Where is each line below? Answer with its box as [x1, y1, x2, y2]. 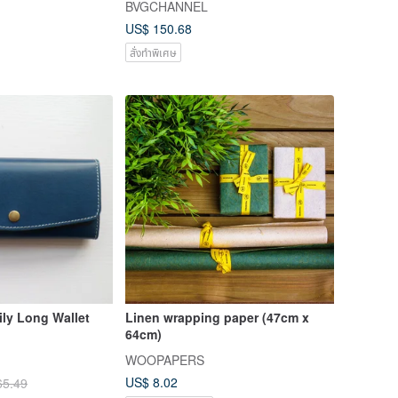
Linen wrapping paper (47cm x [124, 308, 309, 327]
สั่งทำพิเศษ [129, 44, 177, 60]
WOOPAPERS [124, 351, 204, 370]
